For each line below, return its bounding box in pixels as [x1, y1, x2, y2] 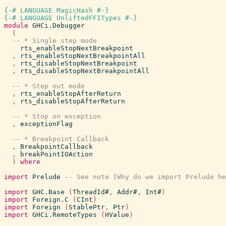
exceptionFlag [20, 120, 73, 128]
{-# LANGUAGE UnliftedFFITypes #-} [4, 14, 137, 22]
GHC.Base [32, 188, 65, 196]
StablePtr [69, 203, 105, 211]
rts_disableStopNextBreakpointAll [20, 67, 149, 75]
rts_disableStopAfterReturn [20, 97, 125, 105]
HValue [105, 211, 129, 218]
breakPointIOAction [20, 150, 93, 158]
